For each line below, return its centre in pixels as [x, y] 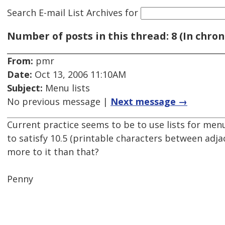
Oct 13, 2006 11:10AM [79, 75]
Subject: [25, 88]
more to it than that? [53, 152]
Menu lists [66, 88]
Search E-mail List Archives [65, 12]
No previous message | [59, 102]
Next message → [149, 102]
